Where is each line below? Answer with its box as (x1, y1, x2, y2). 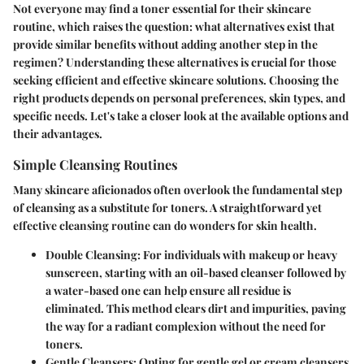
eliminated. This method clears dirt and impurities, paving (45, 300, 346, 316)
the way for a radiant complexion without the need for (45, 318, 326, 334)
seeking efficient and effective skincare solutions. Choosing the (13, 71, 339, 88)
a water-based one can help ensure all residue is (45, 282, 291, 298)
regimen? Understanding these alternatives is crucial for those (13, 54, 336, 70)
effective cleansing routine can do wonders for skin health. (13, 217, 317, 233)
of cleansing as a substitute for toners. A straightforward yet (13, 199, 322, 215)
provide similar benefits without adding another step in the (13, 36, 318, 52)
